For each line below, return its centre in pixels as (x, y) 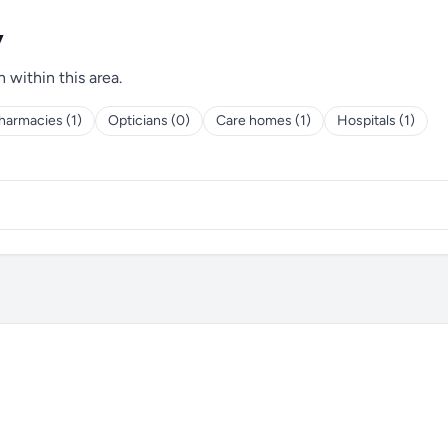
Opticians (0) (149, 120)
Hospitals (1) (376, 120)
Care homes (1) (263, 120)
